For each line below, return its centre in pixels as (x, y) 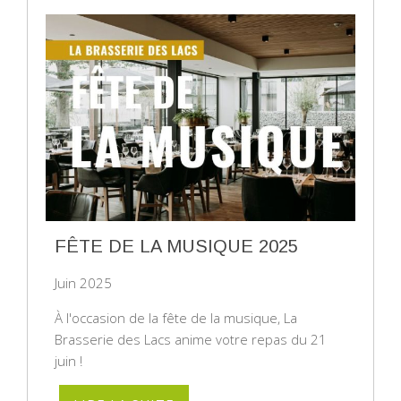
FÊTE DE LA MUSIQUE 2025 (176, 246)
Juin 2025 (83, 282)
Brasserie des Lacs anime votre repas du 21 (191, 339)
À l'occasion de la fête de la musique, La (176, 317)
